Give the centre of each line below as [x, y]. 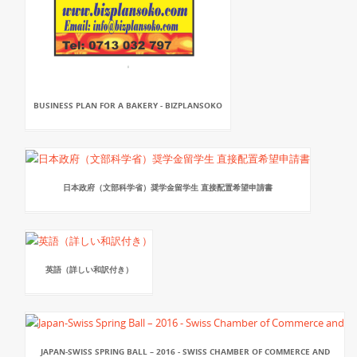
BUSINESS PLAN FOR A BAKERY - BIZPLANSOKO [128, 105]
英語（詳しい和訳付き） [89, 269]
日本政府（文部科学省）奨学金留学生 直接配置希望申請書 [168, 187]
